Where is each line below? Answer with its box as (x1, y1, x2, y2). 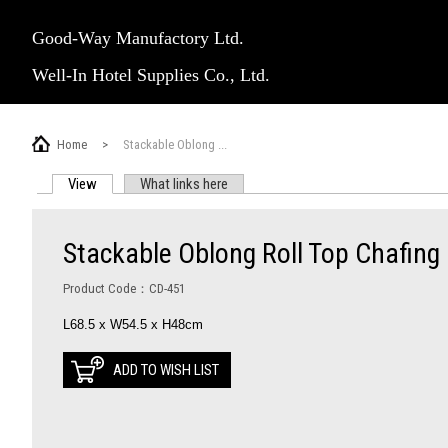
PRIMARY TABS (32, 192, 221, 230)
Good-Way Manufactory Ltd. (32, 28, 244, 48)
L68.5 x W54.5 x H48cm (63, 317, 203, 332)
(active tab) (97, 175, 164, 193)
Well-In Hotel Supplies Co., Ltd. (32, 65, 270, 85)
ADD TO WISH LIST (113, 361, 219, 379)
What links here (139, 175, 228, 193)
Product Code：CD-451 (63, 281, 185, 296)
